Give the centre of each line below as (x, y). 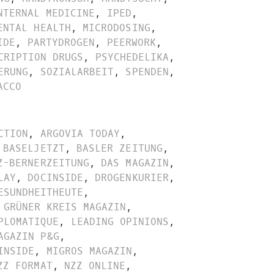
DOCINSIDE (55, 177)
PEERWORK (131, 43)
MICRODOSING (117, 28)
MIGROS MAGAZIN (90, 251)
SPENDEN (147, 72)
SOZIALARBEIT (77, 72)
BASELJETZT (34, 148)
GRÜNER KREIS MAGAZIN (65, 207)
